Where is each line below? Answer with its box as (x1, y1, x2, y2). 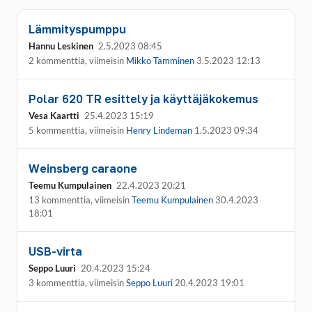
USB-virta (29, 244, 82, 258)
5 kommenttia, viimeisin (29, 125, 126, 136)
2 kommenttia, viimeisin (29, 55, 126, 66)
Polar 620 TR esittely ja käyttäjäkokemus (29, 92, 258, 106)
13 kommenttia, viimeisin (29, 194, 132, 205)
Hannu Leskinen (29, 40, 93, 52)
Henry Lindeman (126, 125, 192, 136)
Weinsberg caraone (29, 162, 137, 175)
